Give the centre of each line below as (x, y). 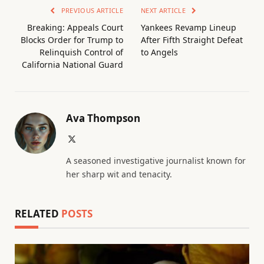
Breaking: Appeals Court (75, 28)
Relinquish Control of (81, 52)
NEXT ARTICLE (164, 11)
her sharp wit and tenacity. (119, 174)
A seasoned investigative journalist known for (156, 161)
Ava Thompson (103, 118)
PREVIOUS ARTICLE (91, 11)
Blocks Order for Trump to (72, 40)
